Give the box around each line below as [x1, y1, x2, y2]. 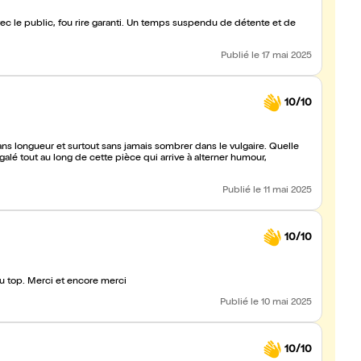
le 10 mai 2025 [251, 298, 312, 308]
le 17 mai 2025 [251, 52, 312, 61]
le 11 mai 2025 [253, 186, 312, 196]
